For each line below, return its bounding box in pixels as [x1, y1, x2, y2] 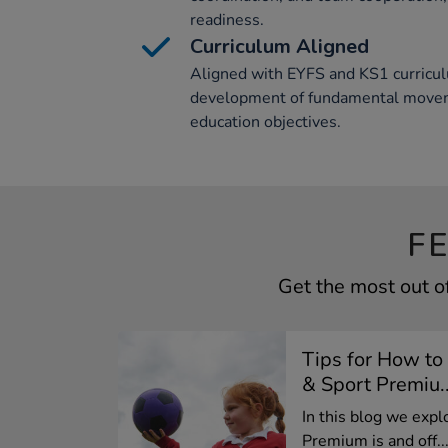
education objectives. [190, 111, 341, 133]
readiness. [190, 9, 264, 31]
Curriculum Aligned [190, 33, 369, 60]
